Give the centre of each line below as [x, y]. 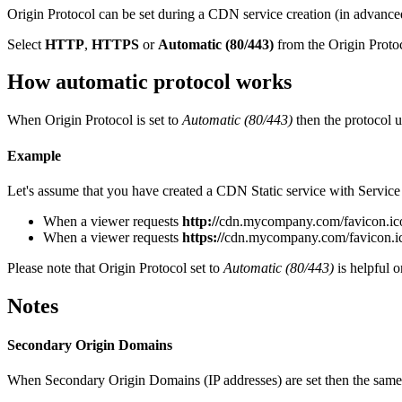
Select [26, 44]
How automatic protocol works [149, 82]
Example [34, 155]
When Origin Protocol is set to [95, 120]
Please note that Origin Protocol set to [115, 267]
